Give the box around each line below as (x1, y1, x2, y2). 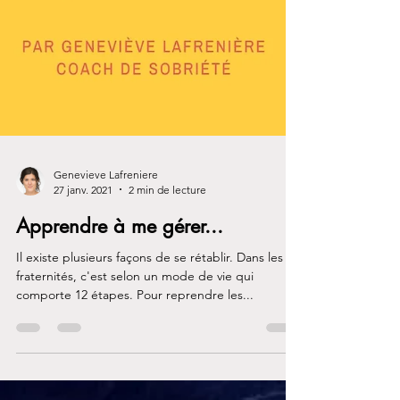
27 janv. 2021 (54, 296, 112, 311)
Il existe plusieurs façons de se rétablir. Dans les (16, 362, 283, 379)
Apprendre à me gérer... (16, 327, 223, 353)
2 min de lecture (129, 296, 206, 311)
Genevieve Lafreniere (54, 281, 158, 296)
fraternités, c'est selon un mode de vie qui (16, 381, 254, 398)
